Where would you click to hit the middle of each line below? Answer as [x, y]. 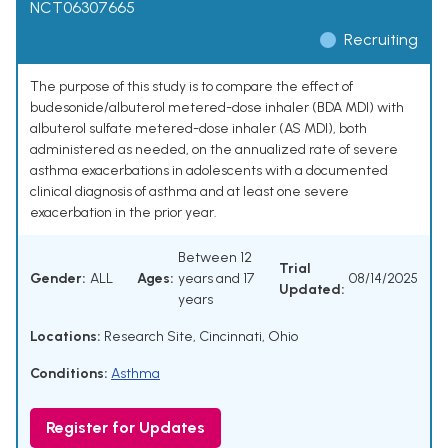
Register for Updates [125, 428]
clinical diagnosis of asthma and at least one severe [189, 192]
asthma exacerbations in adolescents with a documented [209, 171]
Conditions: [69, 374]
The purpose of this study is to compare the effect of [191, 87]
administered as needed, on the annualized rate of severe [214, 150]
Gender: [58, 279]
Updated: [312, 289]
